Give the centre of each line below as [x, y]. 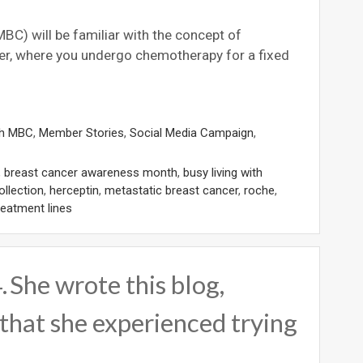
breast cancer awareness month [91, 172]
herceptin [74, 190]
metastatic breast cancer [171, 190]
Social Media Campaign [192, 132]
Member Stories [81, 132]
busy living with [223, 172]
